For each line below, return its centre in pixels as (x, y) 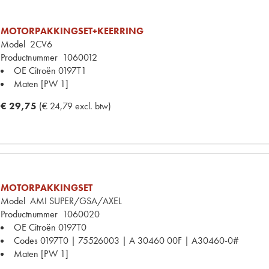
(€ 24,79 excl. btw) (75, 106)
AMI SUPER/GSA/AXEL (74, 201)
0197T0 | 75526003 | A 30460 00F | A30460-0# (140, 240)
